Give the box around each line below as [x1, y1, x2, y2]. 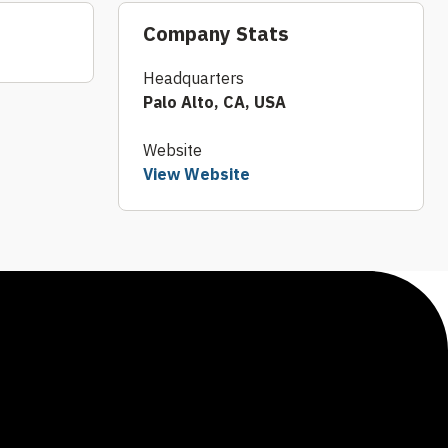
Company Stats [143, 20, 289, 48]
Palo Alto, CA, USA [143, 91, 286, 112]
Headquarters [143, 67, 244, 88]
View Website [143, 163, 250, 184]
